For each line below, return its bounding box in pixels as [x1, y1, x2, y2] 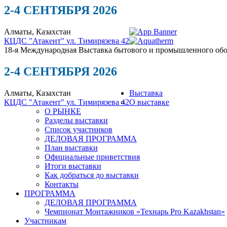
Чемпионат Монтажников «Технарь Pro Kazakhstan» [45, 207, 225, 216]
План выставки [45, 143, 98, 152]
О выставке [129, 97, 169, 106]
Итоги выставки [45, 161, 101, 170]
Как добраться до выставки [45, 170, 139, 179]
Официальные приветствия [45, 152, 140, 161]
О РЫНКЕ [45, 106, 81, 116]
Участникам [24, 216, 66, 225]
